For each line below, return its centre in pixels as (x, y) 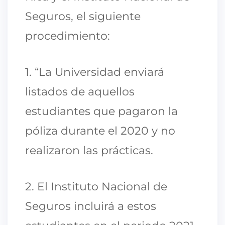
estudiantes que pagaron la (101, 111)
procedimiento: (68, 36)
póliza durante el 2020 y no (100, 131)
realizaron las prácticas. (89, 150)
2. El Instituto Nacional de (96, 186)
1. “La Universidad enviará (95, 72)
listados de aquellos (80, 91)
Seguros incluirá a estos (91, 206)
